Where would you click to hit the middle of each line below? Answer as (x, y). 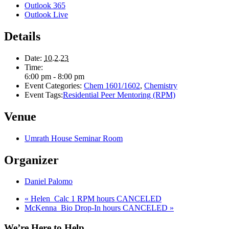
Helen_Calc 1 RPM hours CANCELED (95, 199)
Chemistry (161, 85)
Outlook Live (46, 14)
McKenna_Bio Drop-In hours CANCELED (97, 208)
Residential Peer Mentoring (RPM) (119, 95)
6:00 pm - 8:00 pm (54, 76)
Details (22, 36)
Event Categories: (53, 85)
